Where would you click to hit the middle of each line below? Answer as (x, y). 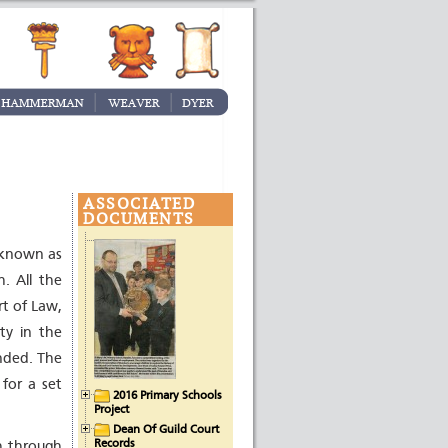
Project (111, 409)
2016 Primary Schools (167, 395)
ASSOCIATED (139, 203)
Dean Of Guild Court (166, 429)
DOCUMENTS (139, 218)
